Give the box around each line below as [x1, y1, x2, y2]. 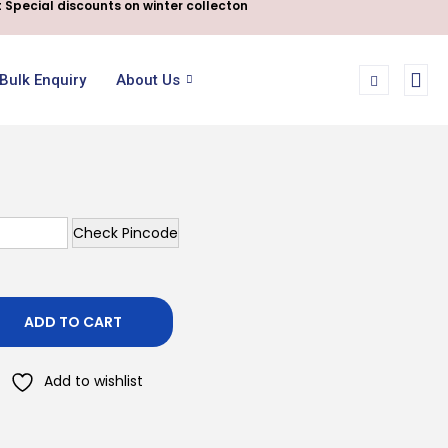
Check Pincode [73, 222, 178, 243]
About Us [115, 70, 180, 89]
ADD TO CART [24, 311, 122, 332]
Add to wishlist [43, 370, 143, 391]
